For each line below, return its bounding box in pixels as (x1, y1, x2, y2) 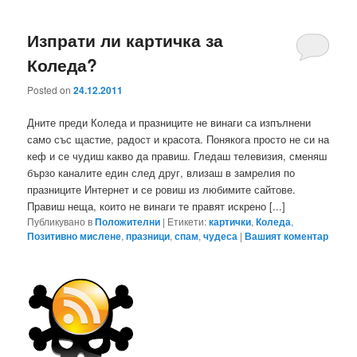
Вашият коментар (245, 228, 329, 243)
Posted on (27, 82, 74, 96)
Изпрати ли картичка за (27, 28, 224, 53)
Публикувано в (27, 214, 93, 228)
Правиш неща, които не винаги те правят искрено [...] (27, 198, 286, 214)
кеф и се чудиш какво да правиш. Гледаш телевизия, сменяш (27, 147, 328, 163)
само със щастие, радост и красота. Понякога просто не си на (27, 131, 330, 147)
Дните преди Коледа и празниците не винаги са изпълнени (27, 114, 312, 130)
